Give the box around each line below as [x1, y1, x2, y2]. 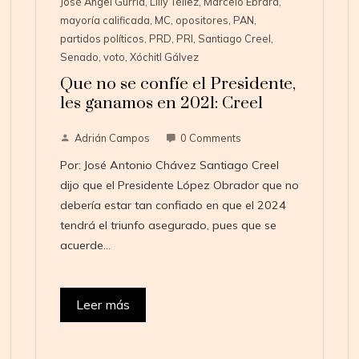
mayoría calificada [59, 14, 150, 27]
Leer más [75, 296, 130, 313]
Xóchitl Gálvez [129, 50, 199, 64]
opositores [175, 14, 228, 27]
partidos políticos [59, 32, 144, 46]
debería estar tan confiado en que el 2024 [59, 198, 286, 213]
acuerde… [59, 238, 111, 253]
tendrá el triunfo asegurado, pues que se [59, 218, 276, 233]
